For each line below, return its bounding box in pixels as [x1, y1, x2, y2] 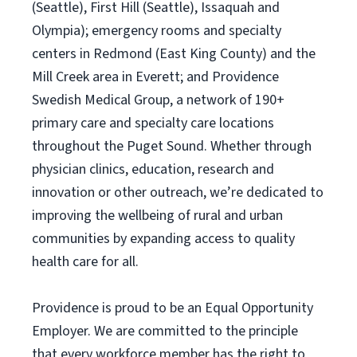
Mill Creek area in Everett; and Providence [32, 67, 279, 87]
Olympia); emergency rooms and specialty [32, 21, 281, 41]
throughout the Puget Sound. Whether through [32, 136, 312, 156]
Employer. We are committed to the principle [32, 321, 298, 341]
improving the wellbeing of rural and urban [32, 206, 283, 226]
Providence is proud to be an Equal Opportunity [32, 298, 313, 318]
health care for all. [32, 252, 139, 272]
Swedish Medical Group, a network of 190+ [32, 90, 284, 110]
